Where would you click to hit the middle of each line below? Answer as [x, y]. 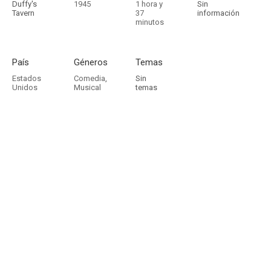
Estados [27, 78]
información [218, 13]
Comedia [90, 78]
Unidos [25, 87]
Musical [87, 87]
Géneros [91, 62]
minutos [150, 22]
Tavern [23, 13]
